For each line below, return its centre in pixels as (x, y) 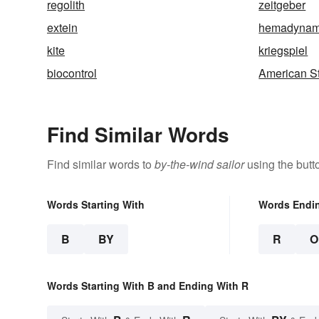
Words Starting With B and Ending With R (148, 285)
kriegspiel (283, 50)
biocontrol (72, 73)
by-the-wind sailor (199, 164)
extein (62, 27)
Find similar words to (101, 164)
